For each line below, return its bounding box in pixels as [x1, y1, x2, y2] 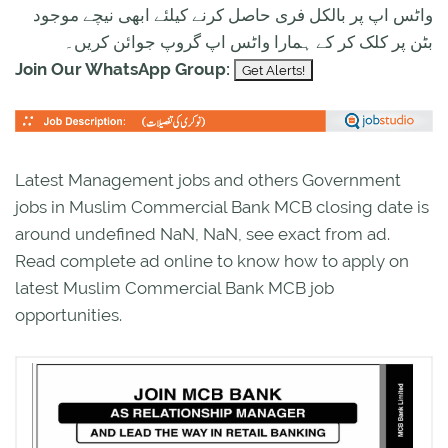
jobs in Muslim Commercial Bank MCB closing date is [15, 196, 429, 217]
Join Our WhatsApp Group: [15, 59, 230, 80]
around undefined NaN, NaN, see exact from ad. [15, 223, 390, 244]
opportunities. [15, 304, 122, 325]
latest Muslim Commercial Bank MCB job [15, 277, 334, 298]
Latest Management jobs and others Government [15, 169, 401, 190]
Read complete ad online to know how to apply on [15, 250, 409, 271]
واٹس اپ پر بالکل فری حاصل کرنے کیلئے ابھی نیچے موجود [33, 5, 433, 26]
